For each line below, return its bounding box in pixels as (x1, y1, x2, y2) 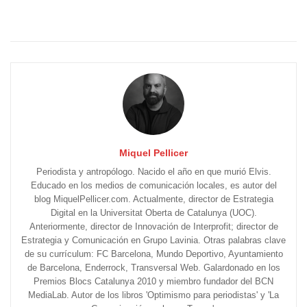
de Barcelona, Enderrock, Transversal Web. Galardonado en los (27, 262, 280, 273)
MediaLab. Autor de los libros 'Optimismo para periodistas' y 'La (28, 290, 279, 301)
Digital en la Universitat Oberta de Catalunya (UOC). (50, 208, 257, 219)
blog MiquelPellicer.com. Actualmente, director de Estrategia (34, 194, 273, 205)
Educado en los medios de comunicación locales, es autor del (30, 180, 277, 191)
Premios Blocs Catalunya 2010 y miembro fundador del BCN (34, 276, 273, 287)
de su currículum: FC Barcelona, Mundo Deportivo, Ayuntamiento (24, 249, 283, 260)
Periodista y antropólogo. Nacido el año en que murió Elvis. (36, 167, 271, 177)
